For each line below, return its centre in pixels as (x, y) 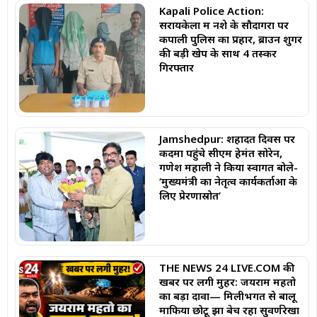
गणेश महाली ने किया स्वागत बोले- (228, 167)
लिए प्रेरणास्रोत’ (190, 196)
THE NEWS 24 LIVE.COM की (226, 268)
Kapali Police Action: (211, 10)
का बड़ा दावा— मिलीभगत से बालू (227, 296)
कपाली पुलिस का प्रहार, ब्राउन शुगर (230, 39)
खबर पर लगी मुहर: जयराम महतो (227, 282)
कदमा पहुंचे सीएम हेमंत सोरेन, (220, 153)
